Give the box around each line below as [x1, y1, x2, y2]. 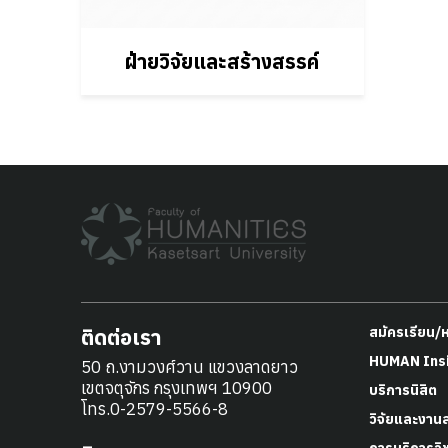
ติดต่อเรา [80, 323, 162, 352]
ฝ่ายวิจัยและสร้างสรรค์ [125, 48, 320, 76]
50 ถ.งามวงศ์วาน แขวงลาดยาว [80, 356, 298, 379]
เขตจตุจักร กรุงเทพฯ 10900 [80, 377, 272, 400]
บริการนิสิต [369, 381, 438, 400]
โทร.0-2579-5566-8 [80, 398, 228, 421]
